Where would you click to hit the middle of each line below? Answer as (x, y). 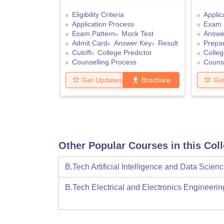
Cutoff (81, 53)
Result (168, 43)
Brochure (156, 80)
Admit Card (90, 43)
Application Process (103, 24)
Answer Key (133, 43)
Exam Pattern (93, 34)
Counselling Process (104, 62)
